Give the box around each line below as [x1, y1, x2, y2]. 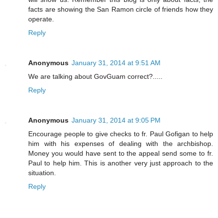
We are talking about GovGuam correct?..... [28, 72, 163, 80]
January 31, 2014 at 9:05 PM [72, 116, 161, 124]
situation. [28, 168, 56, 177]
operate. [28, 15, 54, 23]
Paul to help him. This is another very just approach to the [28, 159, 213, 167]
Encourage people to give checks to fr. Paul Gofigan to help [28, 129, 213, 138]
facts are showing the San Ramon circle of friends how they [28, 5, 213, 13]
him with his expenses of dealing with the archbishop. [28, 139, 213, 147]
